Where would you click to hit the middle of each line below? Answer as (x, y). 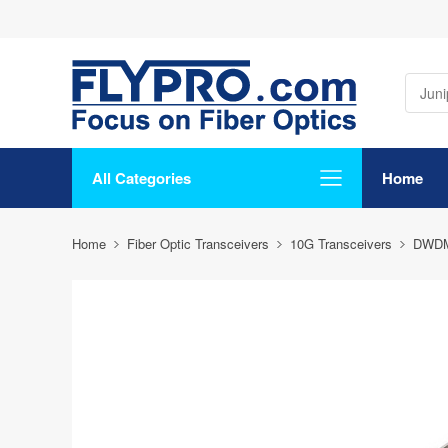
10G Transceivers (341, 243)
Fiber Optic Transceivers (198, 243)
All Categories (141, 178)
